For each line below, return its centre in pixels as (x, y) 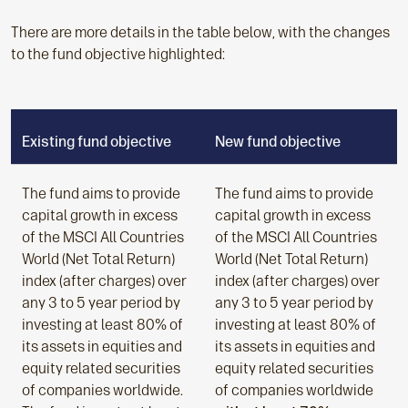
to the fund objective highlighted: (121, 54)
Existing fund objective (97, 142)
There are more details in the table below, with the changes (200, 32)
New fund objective (278, 142)
